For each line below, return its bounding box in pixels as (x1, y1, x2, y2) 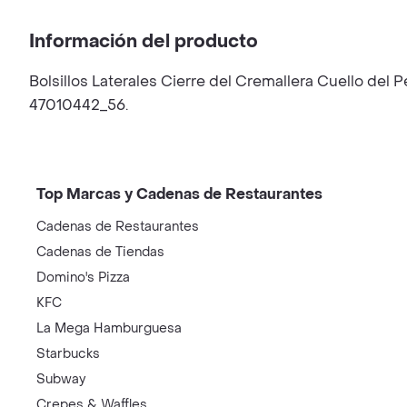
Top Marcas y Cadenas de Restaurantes (36, 184, 323, 203)
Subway (36, 371, 85, 388)
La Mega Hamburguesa (36, 320, 182, 337)
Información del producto (29, 30, 258, 54)
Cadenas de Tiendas (36, 243, 164, 261)
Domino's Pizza (36, 269, 130, 286)
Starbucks (36, 345, 100, 362)
